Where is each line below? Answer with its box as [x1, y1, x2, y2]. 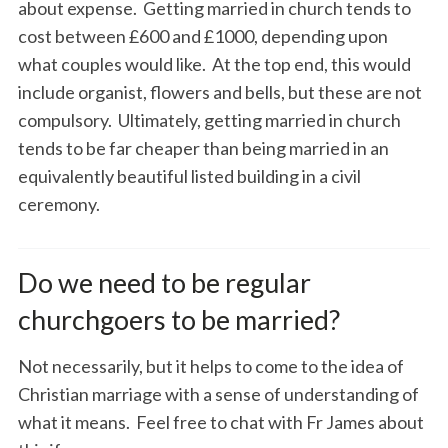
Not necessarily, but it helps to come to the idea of [17, 354, 404, 377]
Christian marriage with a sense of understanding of [17, 382, 419, 405]
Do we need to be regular [17, 265, 311, 299]
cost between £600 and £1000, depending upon [17, 24, 388, 47]
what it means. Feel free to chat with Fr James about [17, 410, 424, 433]
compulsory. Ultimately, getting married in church [17, 108, 401, 131]
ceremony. [17, 192, 100, 215]
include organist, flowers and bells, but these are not [17, 80, 422, 103]
